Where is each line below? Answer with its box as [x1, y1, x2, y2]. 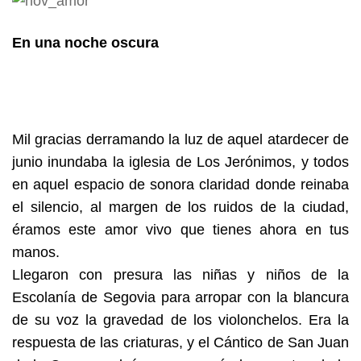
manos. [12, 244, 60, 260]
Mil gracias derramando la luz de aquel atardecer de [12, 131, 349, 147]
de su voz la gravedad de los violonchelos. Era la [12, 312, 349, 328]
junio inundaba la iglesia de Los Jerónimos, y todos [12, 154, 349, 170]
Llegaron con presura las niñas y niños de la [12, 267, 349, 283]
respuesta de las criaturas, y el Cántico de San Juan [12, 334, 349, 351]
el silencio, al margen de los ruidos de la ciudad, [12, 199, 349, 215]
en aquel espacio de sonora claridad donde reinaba [12, 176, 349, 193]
